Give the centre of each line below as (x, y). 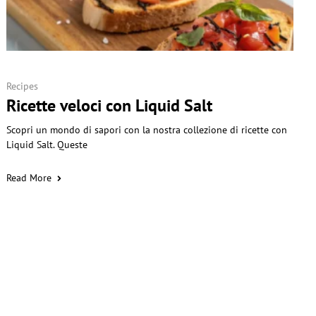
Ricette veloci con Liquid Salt (110, 106)
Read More (29, 178)
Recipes (23, 86)
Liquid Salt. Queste (47, 145)
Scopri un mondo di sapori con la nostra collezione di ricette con (147, 130)
